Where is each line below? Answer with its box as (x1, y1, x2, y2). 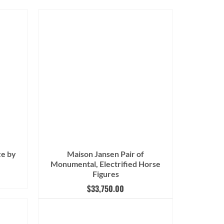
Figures (92, 169, 119, 179)
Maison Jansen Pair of (67, 149, 144, 159)
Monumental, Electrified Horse (50, 159, 160, 169)
